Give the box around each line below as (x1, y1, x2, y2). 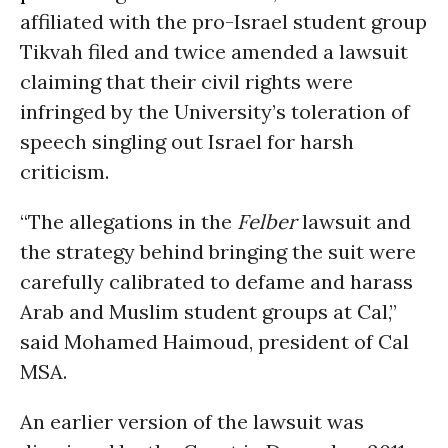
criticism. (20, 159, 109, 184)
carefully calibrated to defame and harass (20, 269, 413, 294)
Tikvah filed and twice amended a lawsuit (20, 39, 408, 64)
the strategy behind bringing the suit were (20, 239, 416, 264)
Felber (237, 209, 297, 234)
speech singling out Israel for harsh (20, 129, 354, 154)
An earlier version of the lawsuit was (20, 409, 364, 434)
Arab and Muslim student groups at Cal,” (20, 299, 397, 324)
